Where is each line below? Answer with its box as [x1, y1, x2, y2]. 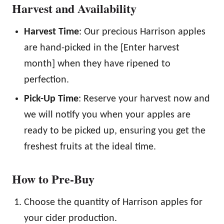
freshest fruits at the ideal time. [24, 142, 156, 152]
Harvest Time [24, 27, 79, 37]
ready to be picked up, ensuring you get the [24, 126, 205, 136]
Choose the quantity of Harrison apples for [24, 197, 202, 208]
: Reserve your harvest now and [78, 94, 210, 104]
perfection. [24, 75, 69, 85]
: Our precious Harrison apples [79, 27, 205, 37]
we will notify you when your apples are [24, 110, 190, 120]
